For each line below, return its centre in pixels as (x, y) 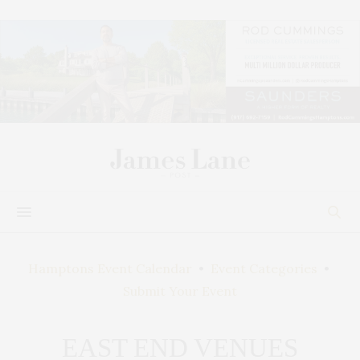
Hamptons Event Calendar (110, 268)
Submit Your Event (180, 290)
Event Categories (264, 268)
